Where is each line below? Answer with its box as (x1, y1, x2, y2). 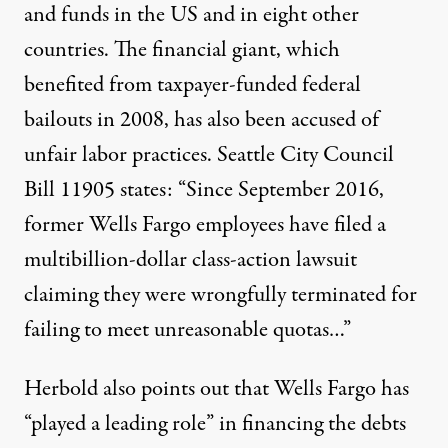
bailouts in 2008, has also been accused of (24, 104, 379, 136)
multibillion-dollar (24, 244, 192, 276)
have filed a (284, 209, 386, 241)
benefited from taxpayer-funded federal (24, 69, 361, 101)
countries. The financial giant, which (24, 34, 340, 66)
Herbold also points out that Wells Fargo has (24, 373, 409, 405)
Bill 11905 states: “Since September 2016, (24, 174, 384, 206)
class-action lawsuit (192, 244, 357, 276)
